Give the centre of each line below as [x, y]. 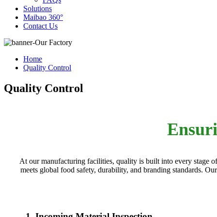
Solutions [38, 8]
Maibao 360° [43, 17]
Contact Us [40, 26]
